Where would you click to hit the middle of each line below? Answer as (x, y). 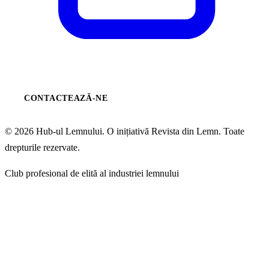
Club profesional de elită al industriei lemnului (92, 174)
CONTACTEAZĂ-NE (66, 98)
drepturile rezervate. (42, 148)
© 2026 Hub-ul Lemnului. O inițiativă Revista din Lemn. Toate (125, 131)
